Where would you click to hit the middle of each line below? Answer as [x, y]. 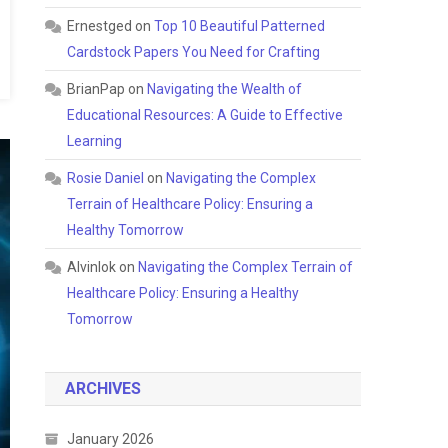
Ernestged [100, 26]
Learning [95, 141]
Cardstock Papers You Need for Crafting [194, 52]
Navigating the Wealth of [225, 89]
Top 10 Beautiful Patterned [240, 26]
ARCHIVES [103, 388]
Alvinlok [92, 267]
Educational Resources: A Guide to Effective [205, 115]
